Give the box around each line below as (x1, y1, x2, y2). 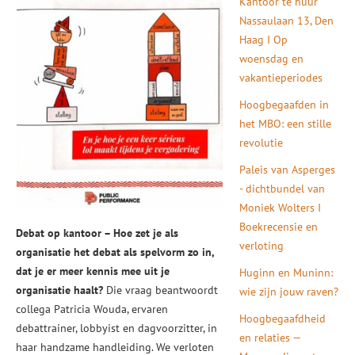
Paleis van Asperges (239, 162, 336, 177)
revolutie (239, 136, 284, 150)
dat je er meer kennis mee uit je (16, 264, 170, 278)
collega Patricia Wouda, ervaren (16, 302, 168, 316)
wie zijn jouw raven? (239, 284, 339, 299)
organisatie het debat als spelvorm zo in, (16, 245, 214, 259)
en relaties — (239, 330, 301, 345)
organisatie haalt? (16, 283, 103, 297)
